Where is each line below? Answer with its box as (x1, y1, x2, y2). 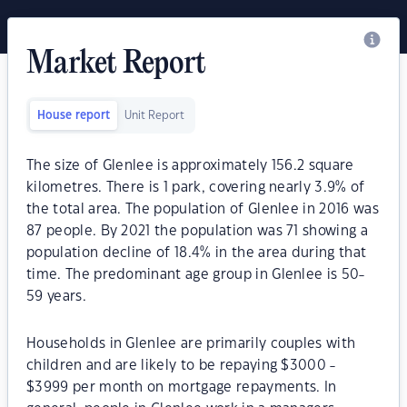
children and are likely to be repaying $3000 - (26, 359, 336, 372)
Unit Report (124, 110, 184, 121)
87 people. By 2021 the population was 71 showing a (26, 224, 369, 238)
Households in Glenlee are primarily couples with (26, 337, 356, 351)
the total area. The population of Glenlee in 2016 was (26, 203, 379, 216)
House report (37, 110, 110, 121)
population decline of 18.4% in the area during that (26, 246, 367, 260)
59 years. (26, 290, 86, 303)
